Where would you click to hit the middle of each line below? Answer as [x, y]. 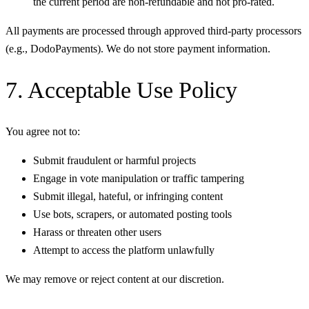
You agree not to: [43, 132]
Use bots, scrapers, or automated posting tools [132, 215]
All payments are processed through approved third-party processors [153, 30]
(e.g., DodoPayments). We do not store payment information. [138, 48]
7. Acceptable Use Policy [121, 90]
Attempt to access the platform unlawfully [124, 250]
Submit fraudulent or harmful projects [114, 161]
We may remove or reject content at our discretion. [115, 279]
